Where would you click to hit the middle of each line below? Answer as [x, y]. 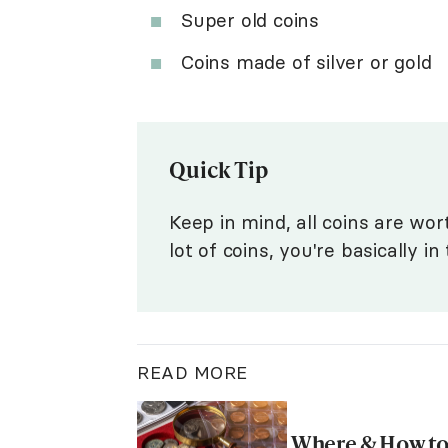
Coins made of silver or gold [306, 62]
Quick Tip [219, 169]
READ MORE [192, 372]
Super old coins [250, 20]
